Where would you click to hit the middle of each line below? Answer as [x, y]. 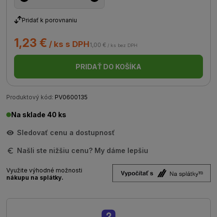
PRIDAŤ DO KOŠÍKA [108, 67]
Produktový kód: [30, 97]
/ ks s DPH [69, 44]
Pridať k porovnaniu [50, 20]
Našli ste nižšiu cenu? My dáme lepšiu [83, 150]
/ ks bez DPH [122, 45]
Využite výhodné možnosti [45, 170]
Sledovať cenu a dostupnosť [66, 132]
